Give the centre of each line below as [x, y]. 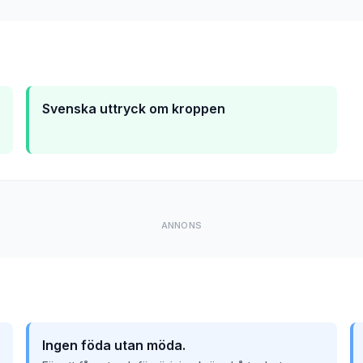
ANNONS [181, 225]
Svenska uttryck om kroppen [134, 109]
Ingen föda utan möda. [114, 345]
